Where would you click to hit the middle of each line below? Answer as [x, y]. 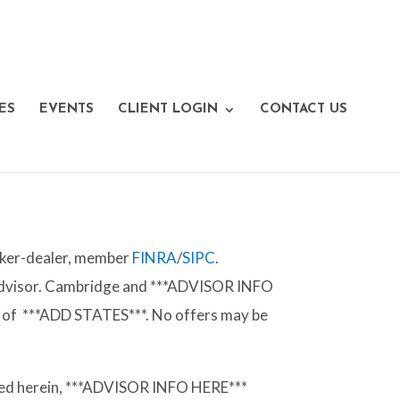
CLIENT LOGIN [168, 109]
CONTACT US [304, 109]
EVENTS [67, 109]
